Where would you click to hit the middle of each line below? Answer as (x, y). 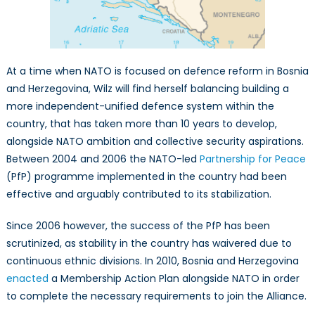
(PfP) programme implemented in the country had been (146, 177)
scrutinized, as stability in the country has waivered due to (149, 244)
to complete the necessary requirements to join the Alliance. (156, 296)
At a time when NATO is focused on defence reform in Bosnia (157, 71)
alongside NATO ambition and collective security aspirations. (155, 142)
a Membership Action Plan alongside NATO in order (174, 279)
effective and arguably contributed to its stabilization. (139, 194)
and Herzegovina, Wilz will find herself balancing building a (147, 89)
